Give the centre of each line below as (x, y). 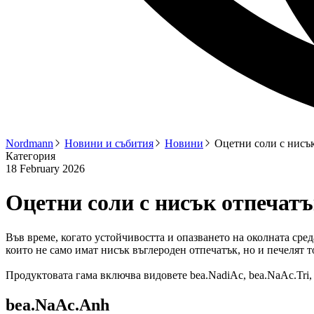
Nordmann (29, 143)
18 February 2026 (45, 169)
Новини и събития (109, 143)
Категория (30, 156)
